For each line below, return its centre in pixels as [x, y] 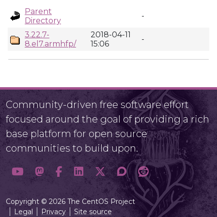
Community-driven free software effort [97, 105]
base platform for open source [77, 134]
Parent [38, 11]
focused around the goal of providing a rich [108, 119]
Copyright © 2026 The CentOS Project [70, 201]
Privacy [54, 212]
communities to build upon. [72, 148]
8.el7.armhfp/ [50, 44]
